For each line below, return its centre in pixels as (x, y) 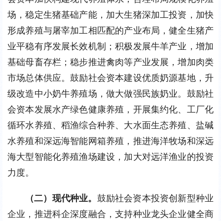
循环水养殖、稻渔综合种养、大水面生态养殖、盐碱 (110, 125)
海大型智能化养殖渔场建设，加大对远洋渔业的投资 (110, 157)
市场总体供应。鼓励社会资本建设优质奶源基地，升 (110, 78)
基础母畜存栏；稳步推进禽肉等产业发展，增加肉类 (110, 62)
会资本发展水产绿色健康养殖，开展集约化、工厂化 (110, 109)
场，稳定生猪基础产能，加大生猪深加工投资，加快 (110, 15)
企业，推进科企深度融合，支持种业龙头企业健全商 (110, 214)
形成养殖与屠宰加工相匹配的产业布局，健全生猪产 (110, 30)
